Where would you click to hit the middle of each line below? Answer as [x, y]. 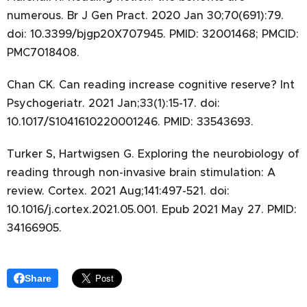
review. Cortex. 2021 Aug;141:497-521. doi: [118, 190]
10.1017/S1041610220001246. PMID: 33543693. [130, 121]
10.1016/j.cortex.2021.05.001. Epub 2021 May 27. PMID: [152, 209]
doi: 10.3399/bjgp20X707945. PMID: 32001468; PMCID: [153, 33]
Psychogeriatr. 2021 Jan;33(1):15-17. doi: [113, 102]
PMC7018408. [43, 52]
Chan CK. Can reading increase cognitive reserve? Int [151, 84]
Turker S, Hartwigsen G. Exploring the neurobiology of [153, 153]
